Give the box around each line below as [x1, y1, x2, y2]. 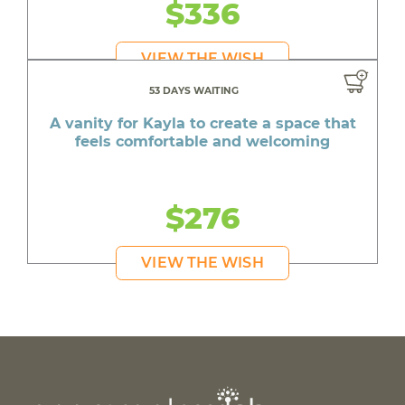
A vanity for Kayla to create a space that [49, 115, 356, 133]
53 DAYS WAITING [148, 85, 239, 98]
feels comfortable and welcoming [75, 133, 330, 151]
